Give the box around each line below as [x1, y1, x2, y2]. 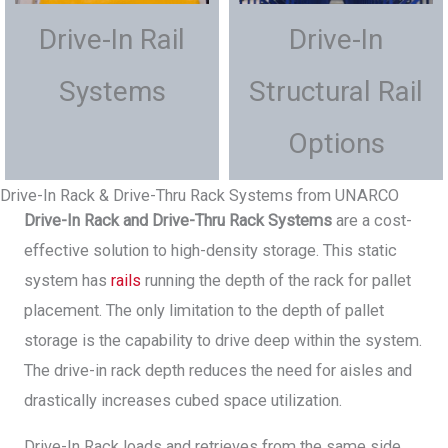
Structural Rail [249, 74, 423, 108]
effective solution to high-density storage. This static [24, 240, 397, 260]
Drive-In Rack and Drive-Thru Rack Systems [24, 210, 332, 230]
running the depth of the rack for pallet [141, 270, 411, 290]
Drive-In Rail [39, 22, 185, 56]
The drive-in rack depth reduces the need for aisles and [24, 360, 412, 380]
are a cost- [332, 210, 412, 230]
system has [24, 270, 111, 290]
